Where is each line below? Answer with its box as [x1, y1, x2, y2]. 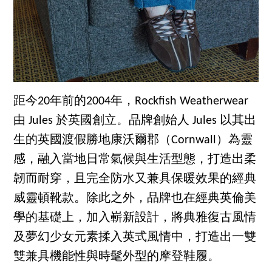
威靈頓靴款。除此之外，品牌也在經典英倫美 [13, 192, 257, 205]
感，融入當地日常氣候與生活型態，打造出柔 [13, 153, 257, 166]
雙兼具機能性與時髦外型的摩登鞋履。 [13, 250, 220, 263]
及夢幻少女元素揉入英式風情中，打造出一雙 [13, 231, 257, 243]
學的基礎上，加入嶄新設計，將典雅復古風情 [13, 211, 257, 224]
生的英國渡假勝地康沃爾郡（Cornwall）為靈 [13, 134, 253, 146]
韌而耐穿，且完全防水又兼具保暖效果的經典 [13, 172, 257, 185]
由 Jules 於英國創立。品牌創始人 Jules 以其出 [13, 114, 257, 127]
